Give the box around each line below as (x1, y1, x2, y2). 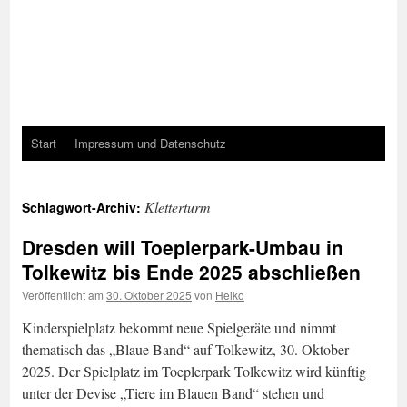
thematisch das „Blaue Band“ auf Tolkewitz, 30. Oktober (22, 340, 349, 359)
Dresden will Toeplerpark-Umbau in (22, 233, 343, 261)
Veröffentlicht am (22, 287, 104, 303)
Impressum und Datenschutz (74, 134, 226, 152)
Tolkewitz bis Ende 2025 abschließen (22, 258, 361, 285)
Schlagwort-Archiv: (22, 198, 144, 216)
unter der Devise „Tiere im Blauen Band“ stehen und (22, 383, 324, 402)
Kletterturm (144, 197, 211, 216)
